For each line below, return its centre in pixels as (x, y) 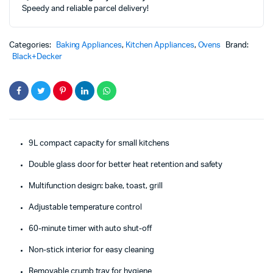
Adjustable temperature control (86, 207)
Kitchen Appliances (160, 45)
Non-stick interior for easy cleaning (91, 250)
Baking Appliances (89, 45)
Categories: (31, 45)
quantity (56, 33)
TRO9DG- (59, 9)
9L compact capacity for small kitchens (99, 144)
